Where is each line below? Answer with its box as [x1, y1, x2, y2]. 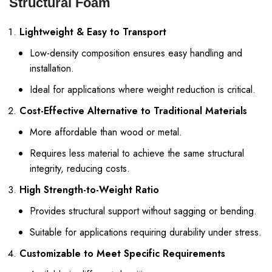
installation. [30, 61, 74, 75]
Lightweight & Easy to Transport [19, 25, 166, 39]
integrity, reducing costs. [30, 161, 130, 175]
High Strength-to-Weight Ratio [19, 183, 159, 197]
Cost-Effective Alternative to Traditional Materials [19, 104, 247, 118]
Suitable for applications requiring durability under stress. [30, 225, 262, 239]
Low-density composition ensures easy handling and [30, 46, 242, 60]
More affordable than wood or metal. [30, 125, 182, 139]
